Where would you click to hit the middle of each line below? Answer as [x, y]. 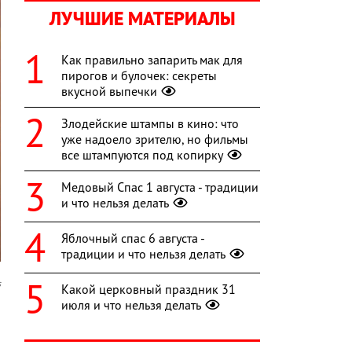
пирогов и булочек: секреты [139, 76]
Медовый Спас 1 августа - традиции [160, 187]
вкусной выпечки [109, 92]
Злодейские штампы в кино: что [150, 124]
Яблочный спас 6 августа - [133, 238]
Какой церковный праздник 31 [148, 290]
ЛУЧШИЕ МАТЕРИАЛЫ [142, 19]
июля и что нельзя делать [131, 305]
